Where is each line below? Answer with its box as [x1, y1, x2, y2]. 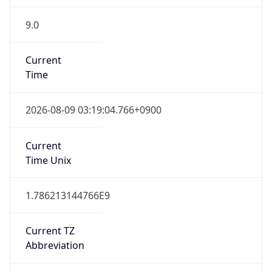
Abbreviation [25, 239, 84, 253]
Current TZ [25, 224, 75, 238]
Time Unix [25, 153, 71, 167]
